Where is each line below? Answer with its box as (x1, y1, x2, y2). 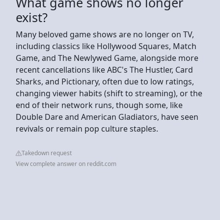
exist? (16, 8, 48, 26)
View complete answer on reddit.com (16, 159, 116, 168)
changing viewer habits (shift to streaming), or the (16, 87, 202, 99)
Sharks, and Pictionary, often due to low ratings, (16, 76, 194, 87)
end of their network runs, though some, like (16, 99, 183, 110)
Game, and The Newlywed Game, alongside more (16, 52, 198, 63)
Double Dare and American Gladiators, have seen (16, 111, 198, 122)
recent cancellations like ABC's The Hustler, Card (16, 64, 193, 75)
